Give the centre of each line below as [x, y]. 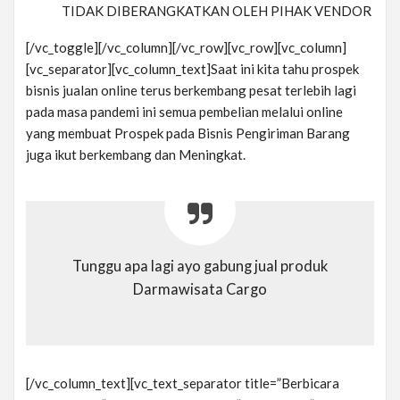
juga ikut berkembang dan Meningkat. [136, 155]
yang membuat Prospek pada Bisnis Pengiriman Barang [188, 133]
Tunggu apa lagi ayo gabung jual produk [200, 267]
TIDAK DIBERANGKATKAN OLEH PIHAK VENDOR [217, 11]
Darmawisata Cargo [200, 290]
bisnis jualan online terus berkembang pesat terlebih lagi [191, 91]
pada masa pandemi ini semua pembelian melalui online [184, 112]
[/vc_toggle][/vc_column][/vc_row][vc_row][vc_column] [186, 48]
